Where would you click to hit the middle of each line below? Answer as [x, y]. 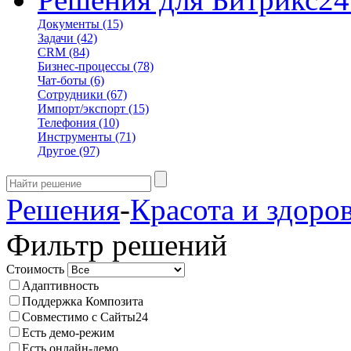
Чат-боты [62, 80]
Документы [69, 24]
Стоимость [35, 269]
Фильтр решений [117, 245]
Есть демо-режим [68, 333]
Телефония [67, 123]
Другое [57, 151]
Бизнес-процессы [84, 66]
